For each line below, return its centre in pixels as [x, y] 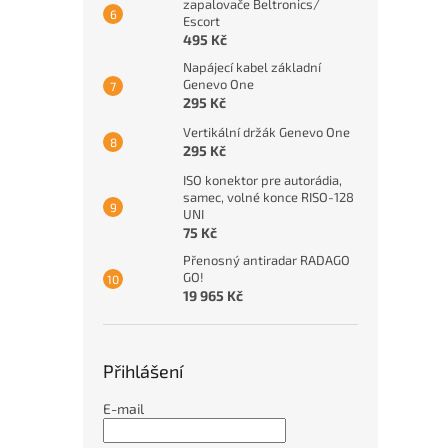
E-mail [123, 408]
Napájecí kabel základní [252, 67]
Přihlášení [143, 371]
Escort [201, 21]
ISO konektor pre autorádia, [262, 180]
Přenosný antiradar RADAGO [266, 260]
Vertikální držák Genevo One [266, 132]
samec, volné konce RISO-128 [268, 197]
